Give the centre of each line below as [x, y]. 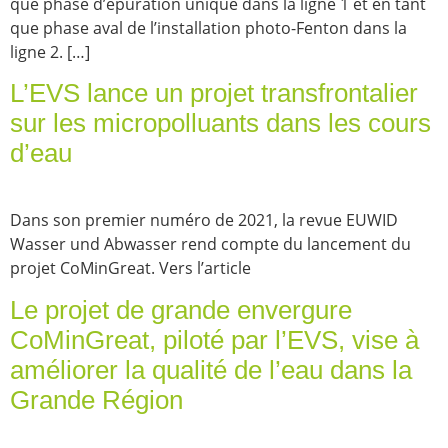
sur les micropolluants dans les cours [220, 123]
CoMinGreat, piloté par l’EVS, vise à [214, 339]
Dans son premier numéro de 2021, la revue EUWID [204, 220]
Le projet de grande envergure [181, 309]
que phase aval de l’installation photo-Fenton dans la [208, 27]
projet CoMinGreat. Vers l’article [130, 268]
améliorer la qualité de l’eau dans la [211, 369]
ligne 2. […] [50, 51]
